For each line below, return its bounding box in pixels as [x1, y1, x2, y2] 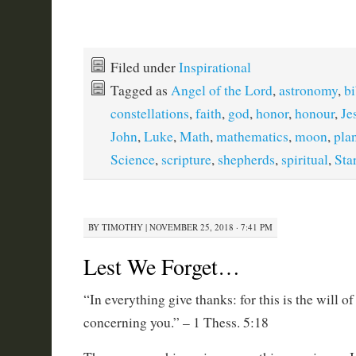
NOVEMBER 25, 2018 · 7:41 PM [149, 220, 273, 233]
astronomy [278, 81, 338, 99]
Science [110, 150, 155, 168]
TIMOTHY [101, 220, 143, 233]
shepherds [217, 150, 275, 168]
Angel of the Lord [170, 81, 273, 99]
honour [294, 104, 335, 122]
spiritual [281, 150, 328, 168]
